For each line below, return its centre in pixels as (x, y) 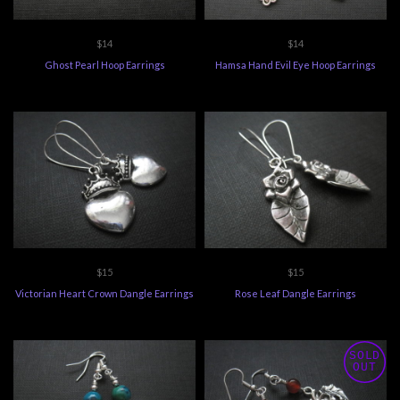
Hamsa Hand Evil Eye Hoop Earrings (296, 64)
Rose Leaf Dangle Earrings (296, 293)
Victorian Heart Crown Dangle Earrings (104, 293)
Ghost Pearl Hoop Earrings (104, 64)
